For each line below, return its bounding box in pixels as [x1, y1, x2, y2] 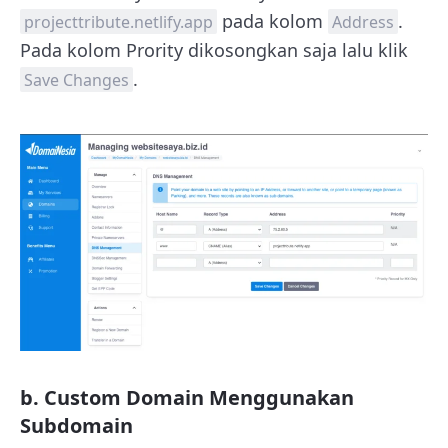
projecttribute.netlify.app [24, 10, 213, 33]
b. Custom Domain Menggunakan [20, 383, 354, 411]
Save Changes [24, 68, 129, 91]
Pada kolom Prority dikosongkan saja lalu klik [20, 37, 408, 62]
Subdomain [20, 411, 133, 439]
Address [332, 10, 394, 33]
